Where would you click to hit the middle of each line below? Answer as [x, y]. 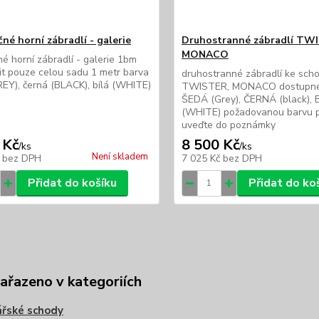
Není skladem [120, 156]
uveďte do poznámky [228, 125]
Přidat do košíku [72, 183]
